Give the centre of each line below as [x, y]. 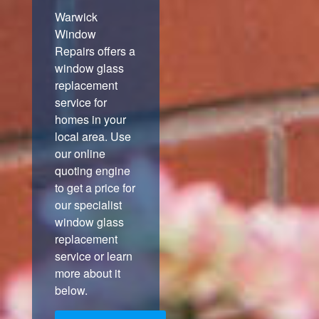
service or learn [93, 256]
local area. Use [93, 137]
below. [71, 291]
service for [80, 103]
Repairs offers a [95, 51]
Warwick [76, 17]
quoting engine [92, 171]
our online [80, 154]
